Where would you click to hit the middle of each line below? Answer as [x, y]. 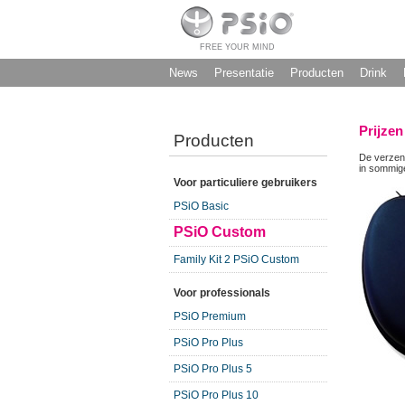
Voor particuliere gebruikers [245, 183]
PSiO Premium [210, 316]
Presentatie [244, 73]
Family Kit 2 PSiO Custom [236, 259]
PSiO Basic [201, 206]
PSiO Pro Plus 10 [216, 395]
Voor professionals [222, 293]
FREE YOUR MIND [237, 47]
